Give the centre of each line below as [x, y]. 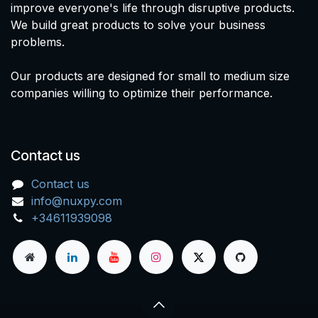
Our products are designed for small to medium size [150, 76]
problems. [38, 42]
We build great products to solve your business [138, 24]
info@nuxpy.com [76, 201]
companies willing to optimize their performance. [142, 93]
